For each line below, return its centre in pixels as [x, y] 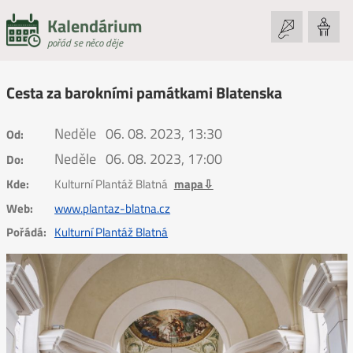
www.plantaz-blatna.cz [113, 208]
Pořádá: [26, 232]
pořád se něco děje [85, 43]
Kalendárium [94, 26]
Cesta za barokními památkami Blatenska [144, 93]
